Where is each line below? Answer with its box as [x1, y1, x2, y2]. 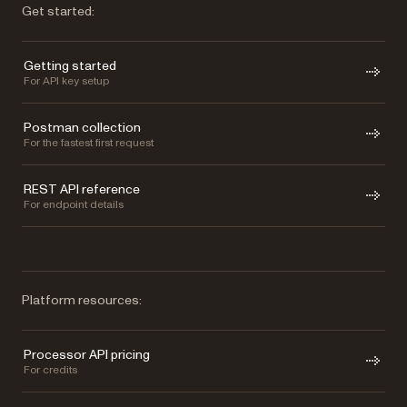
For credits [24, 362, 77, 378]
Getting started [24, 56, 116, 74]
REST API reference [24, 180, 140, 198]
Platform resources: [22, 291, 142, 309]
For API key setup [24, 73, 109, 89]
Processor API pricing [24, 345, 150, 363]
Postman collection [24, 118, 141, 136]
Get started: [22, 2, 94, 20]
